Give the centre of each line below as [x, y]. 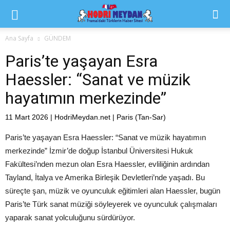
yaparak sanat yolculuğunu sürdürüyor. [70, 217]
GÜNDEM [57, 38]
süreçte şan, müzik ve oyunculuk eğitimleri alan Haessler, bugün [113, 191]
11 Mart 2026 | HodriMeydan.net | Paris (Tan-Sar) [85, 117]
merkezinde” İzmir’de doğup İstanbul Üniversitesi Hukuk [99, 151]
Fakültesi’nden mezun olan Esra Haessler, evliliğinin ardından [107, 164]
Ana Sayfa [19, 38]
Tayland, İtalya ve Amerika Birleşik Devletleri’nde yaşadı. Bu [105, 177]
